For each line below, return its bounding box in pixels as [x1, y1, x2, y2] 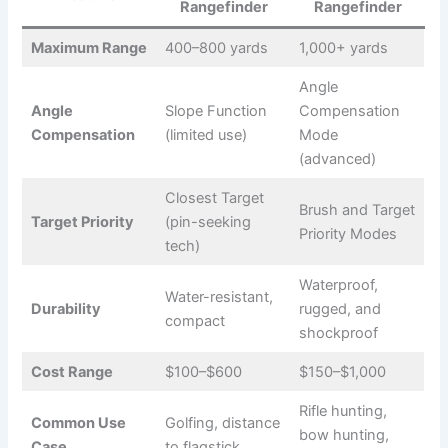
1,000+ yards [298, 38, 388, 57]
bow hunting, [298, 425, 389, 444]
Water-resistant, [164, 287, 273, 306]
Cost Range [30, 362, 113, 381]
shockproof [298, 323, 378, 342]
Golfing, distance [164, 413, 280, 432]
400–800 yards [164, 38, 268, 57]
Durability [30, 299, 101, 318]
